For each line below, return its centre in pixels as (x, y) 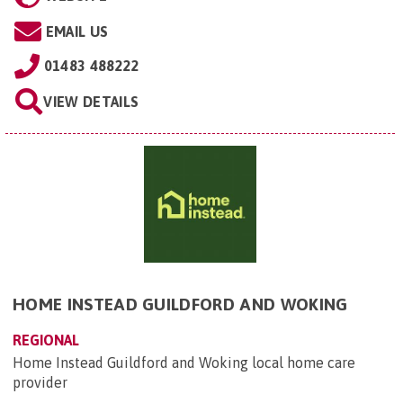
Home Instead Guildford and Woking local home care (184, 363)
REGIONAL (46, 340)
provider (40, 382)
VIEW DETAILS (91, 102)
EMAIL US (77, 31)
